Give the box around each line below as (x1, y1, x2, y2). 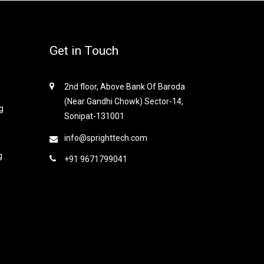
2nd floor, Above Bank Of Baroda (64, 81, 185, 91)
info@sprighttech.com (64, 133, 147, 143)
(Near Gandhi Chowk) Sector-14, (64, 96, 183, 106)
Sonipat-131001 (64, 111, 124, 121)
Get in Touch (49, 43, 118, 58)
